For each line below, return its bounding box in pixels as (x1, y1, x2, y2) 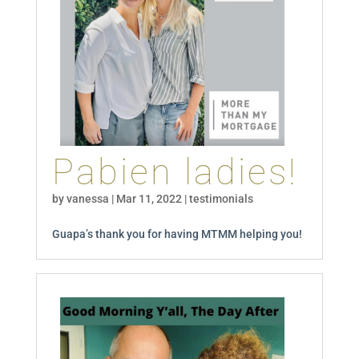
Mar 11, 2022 (115, 192, 182, 205)
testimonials (188, 192, 253, 205)
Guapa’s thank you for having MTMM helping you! (51, 227, 302, 240)
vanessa (66, 192, 109, 205)
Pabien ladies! (51, 150, 298, 193)
